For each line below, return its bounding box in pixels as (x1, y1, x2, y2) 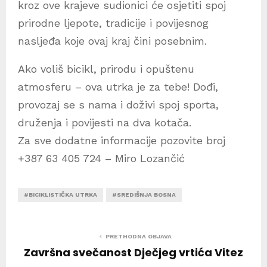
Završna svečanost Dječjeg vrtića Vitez (24, 245, 243, 260)
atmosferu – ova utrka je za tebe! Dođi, (18, 80, 218, 94)
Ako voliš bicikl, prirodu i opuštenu (18, 63, 194, 76)
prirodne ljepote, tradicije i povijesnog (18, 17, 209, 30)
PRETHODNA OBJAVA (105, 233, 172, 240)
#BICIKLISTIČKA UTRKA (24, 191, 97, 198)
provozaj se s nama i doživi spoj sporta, (18, 98, 219, 111)
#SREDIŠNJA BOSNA (112, 191, 176, 198)
